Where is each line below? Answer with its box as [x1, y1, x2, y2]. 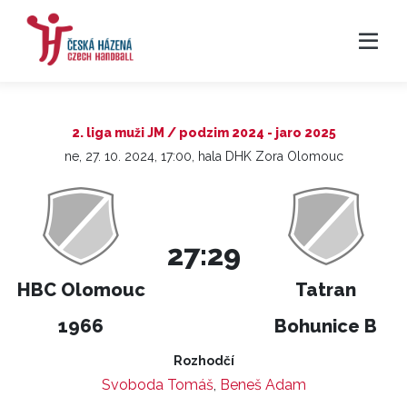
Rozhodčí [173, 353, 234, 368]
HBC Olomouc [16, 279, 145, 301]
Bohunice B [274, 315, 378, 337]
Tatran [295, 279, 357, 301]
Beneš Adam [219, 376, 306, 393]
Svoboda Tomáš [101, 376, 213, 393]
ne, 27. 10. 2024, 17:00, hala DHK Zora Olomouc [64, 149, 343, 164]
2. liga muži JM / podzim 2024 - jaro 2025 [71, 125, 336, 140]
